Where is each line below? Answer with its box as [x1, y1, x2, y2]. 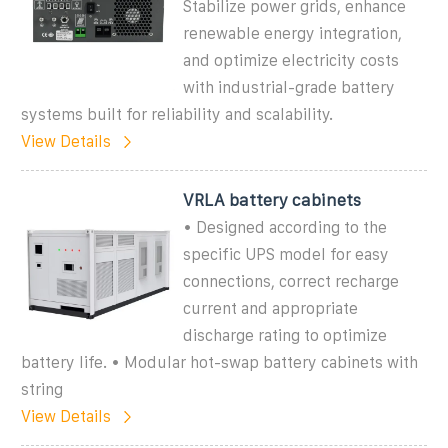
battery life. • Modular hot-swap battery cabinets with [21, 353, 418, 371]
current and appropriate [183, 299, 359, 317]
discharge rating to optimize [183, 326, 388, 344]
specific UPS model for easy [183, 245, 390, 263]
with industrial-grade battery [183, 78, 396, 96]
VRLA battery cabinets [183, 190, 362, 209]
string [21, 380, 63, 398]
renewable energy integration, [183, 24, 403, 42]
